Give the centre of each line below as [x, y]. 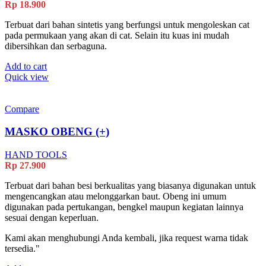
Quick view [27, 77]
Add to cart [26, 66]
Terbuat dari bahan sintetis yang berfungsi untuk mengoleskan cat [127, 24]
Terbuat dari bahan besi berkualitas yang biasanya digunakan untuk [130, 185]
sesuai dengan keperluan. [52, 217]
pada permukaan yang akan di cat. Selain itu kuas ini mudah [117, 35]
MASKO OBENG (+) [57, 132]
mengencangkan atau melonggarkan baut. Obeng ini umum [115, 196]
